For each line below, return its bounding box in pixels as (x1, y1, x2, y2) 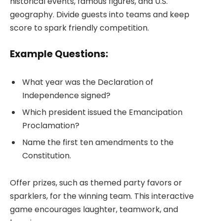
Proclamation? (22, 119, 79, 131)
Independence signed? (22, 89, 110, 101)
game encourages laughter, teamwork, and (10, 204, 178, 216)
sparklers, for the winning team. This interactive (10, 190, 194, 202)
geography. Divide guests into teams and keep (10, 9, 189, 21)
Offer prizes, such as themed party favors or (10, 177, 182, 189)
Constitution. (22, 149, 71, 161)
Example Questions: (10, 47, 108, 61)
